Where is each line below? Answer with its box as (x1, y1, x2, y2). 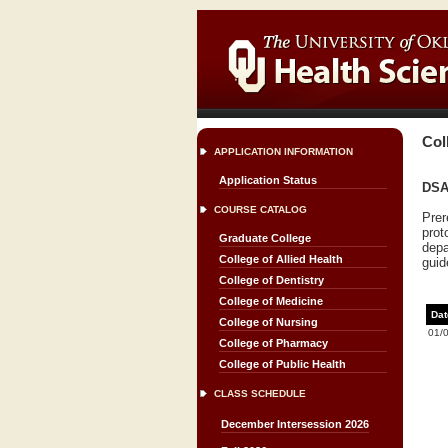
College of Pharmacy (219, 337, 328, 349)
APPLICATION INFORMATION (214, 146, 353, 157)
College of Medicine (219, 295, 323, 307)
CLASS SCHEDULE (214, 388, 306, 399)
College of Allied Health (219, 253, 343, 265)
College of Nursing (219, 316, 318, 328)
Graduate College (219, 232, 311, 244)
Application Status (219, 174, 317, 186)
